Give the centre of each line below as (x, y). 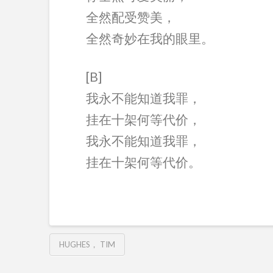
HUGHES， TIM (87, 244)
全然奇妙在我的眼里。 (150, 38)
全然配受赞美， (130, 17)
